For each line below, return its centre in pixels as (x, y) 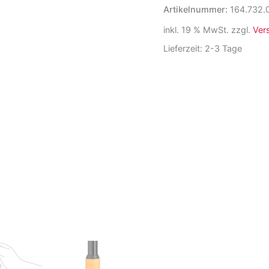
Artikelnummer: (197, 9)
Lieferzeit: (184, 49)
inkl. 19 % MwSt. (196, 30)
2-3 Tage (223, 49)
